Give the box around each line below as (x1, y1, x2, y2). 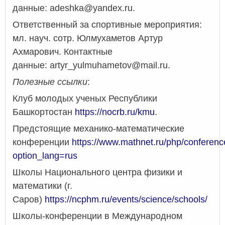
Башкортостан (13, 107, 75, 118)
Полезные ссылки (13, 77, 87, 87)
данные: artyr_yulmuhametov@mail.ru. (13, 60, 173, 71)
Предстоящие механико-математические (13, 124, 184, 134)
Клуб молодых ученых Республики (13, 93, 157, 104)
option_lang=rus (13, 151, 77, 161)
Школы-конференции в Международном (13, 211, 182, 221)
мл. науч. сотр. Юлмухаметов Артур (13, 33, 163, 44)
